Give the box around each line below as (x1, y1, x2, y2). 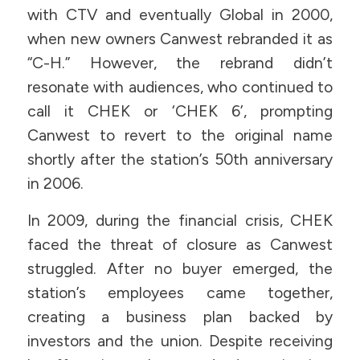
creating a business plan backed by (27, 308, 333, 327)
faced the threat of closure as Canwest (27, 235, 333, 255)
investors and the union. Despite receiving (27, 332, 333, 351)
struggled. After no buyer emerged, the (27, 260, 333, 279)
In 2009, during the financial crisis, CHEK (27, 211, 333, 231)
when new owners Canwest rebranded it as (27, 29, 333, 48)
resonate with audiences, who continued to (27, 77, 333, 96)
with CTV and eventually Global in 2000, (27, 5, 333, 24)
